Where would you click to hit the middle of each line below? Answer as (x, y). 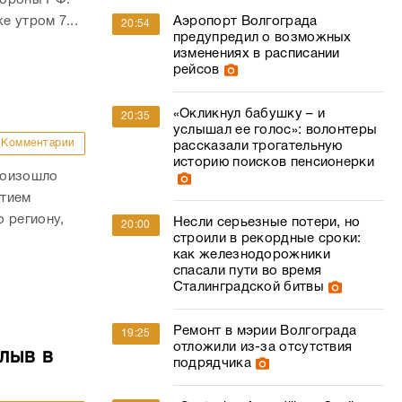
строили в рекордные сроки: (267, 239)
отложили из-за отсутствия (262, 347)
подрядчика (212, 363)
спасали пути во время (247, 271)
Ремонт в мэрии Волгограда (265, 331)
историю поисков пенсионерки (273, 162)
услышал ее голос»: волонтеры (275, 130)
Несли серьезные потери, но (267, 223)
